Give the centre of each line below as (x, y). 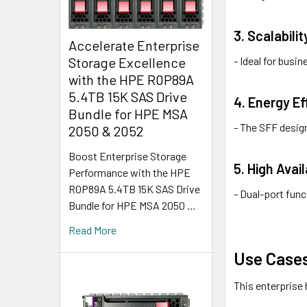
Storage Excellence (127, 62)
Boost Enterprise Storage (127, 156)
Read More (93, 230)
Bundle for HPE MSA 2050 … (132, 205)
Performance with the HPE (130, 172)
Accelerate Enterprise (134, 45)
